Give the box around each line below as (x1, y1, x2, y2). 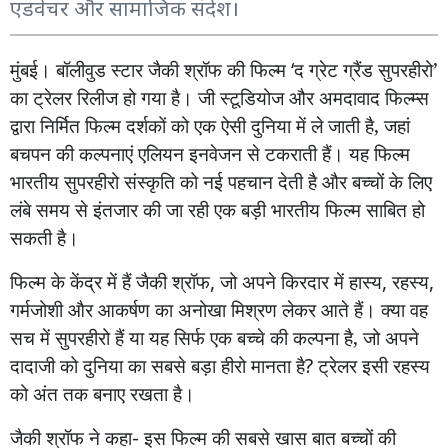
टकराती (265, 140, 317, 167)
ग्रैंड (343, 56, 373, 83)
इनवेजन (189, 140, 242, 167)
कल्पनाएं (79, 140, 133, 167)
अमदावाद (319, 84, 380, 111)
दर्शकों (126, 112, 166, 139)
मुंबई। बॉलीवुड (10, 56, 106, 83)
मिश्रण (231, 296, 277, 323)
